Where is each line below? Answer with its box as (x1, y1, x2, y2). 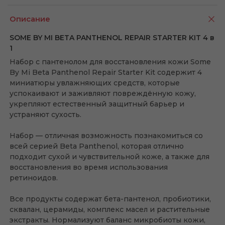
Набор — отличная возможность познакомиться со (10, 131, 203, 140)
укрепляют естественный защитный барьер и (10, 99, 184, 108)
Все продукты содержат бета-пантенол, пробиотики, (10, 194, 211, 203)
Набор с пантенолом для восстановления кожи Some (10, 57, 211, 66)
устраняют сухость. (10, 110, 81, 119)
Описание (10, 14, 50, 24)
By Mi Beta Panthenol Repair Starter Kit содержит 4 (10, 68, 202, 77)
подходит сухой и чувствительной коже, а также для (10, 152, 209, 161)
